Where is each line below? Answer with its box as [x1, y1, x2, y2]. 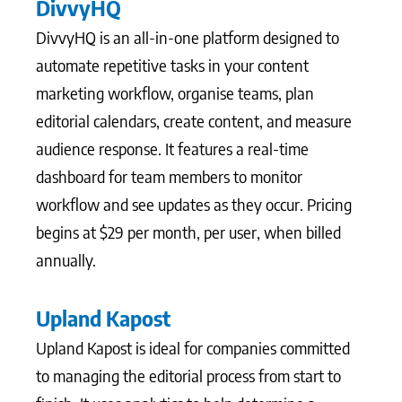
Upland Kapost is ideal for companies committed [36, 336, 350, 358]
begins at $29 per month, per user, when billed [36, 222, 341, 242]
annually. [36, 249, 96, 270]
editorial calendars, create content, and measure [36, 110, 352, 131]
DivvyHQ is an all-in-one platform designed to [36, 27, 339, 48]
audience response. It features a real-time [36, 138, 309, 159]
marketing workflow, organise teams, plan [36, 83, 314, 103]
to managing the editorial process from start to [36, 364, 341, 386]
